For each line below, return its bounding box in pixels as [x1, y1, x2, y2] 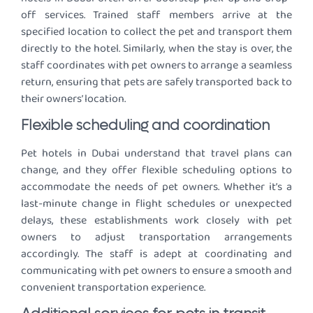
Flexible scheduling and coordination [21, 117, 270, 136]
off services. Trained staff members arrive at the [21, 6, 292, 24]
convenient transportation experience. [21, 279, 205, 297]
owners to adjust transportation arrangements [21, 228, 292, 247]
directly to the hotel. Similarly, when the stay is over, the [21, 39, 292, 57]
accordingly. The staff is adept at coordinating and [21, 245, 292, 263]
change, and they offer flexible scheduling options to [21, 161, 292, 180]
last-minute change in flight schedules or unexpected [21, 195, 292, 213]
